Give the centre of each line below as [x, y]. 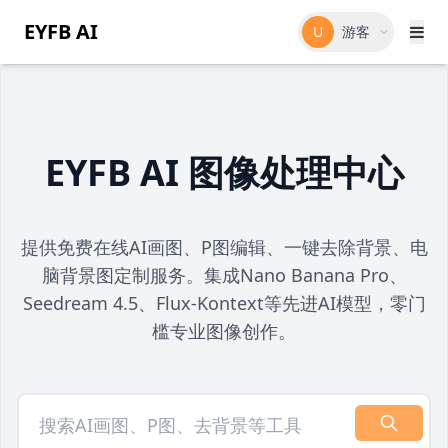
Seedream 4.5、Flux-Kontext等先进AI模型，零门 [224, 303]
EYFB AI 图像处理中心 [224, 172]
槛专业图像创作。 [224, 331]
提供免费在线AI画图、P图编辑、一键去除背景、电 [224, 247]
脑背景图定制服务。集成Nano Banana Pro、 [224, 275]
